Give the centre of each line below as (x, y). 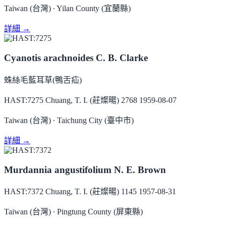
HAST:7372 (24, 192)
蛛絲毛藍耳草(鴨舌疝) (43, 80)
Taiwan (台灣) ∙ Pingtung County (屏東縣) (73, 212)
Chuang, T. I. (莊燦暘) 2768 (91, 100)
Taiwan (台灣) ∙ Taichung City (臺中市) (69, 120)
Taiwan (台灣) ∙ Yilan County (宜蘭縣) (67, 9)
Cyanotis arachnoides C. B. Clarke (76, 58)
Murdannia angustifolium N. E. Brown (85, 169)
